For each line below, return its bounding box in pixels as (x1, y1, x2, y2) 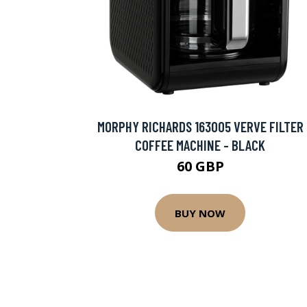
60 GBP (176, 157, 224, 176)
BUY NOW (175, 206, 225, 220)
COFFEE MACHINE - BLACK (135, 136, 265, 154)
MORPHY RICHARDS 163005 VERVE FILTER (97, 118, 304, 136)
